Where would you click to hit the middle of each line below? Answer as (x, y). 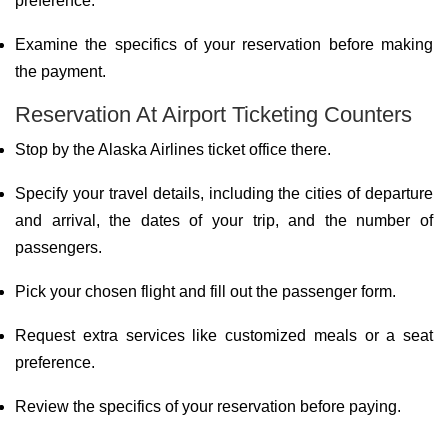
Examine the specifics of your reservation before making (224, 44)
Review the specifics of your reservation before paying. (208, 406)
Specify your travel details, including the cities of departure (224, 193)
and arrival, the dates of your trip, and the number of (224, 220)
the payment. (60, 71)
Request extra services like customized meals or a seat (224, 335)
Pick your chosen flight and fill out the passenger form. (205, 291)
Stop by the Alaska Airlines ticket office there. (173, 149)
